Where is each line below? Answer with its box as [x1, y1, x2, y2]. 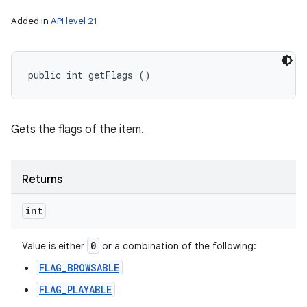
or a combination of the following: [99, 240, 256, 252]
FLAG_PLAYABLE [39, 283, 112, 296]
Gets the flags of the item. [11, 123, 144, 136]
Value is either [22, 240, 87, 252]
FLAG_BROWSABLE [39, 261, 119, 274]
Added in [11, 15, 51, 27]
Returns [22, 173, 62, 186]
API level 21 [51, 15, 97, 27]
